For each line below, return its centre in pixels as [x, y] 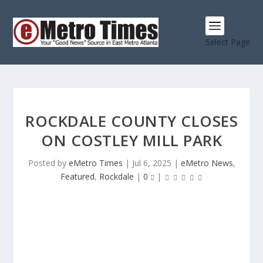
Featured [77, 176]
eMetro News [207, 163]
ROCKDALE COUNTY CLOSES [131, 121]
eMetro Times [95, 163]
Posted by [48, 163]
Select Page [227, 42]
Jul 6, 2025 [151, 163]
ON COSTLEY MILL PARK [131, 140]
